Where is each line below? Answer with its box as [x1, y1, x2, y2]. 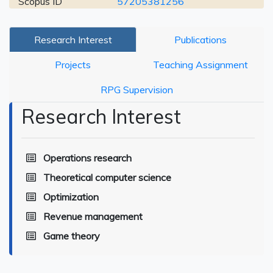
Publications [174, 34, 227, 46]
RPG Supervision [100, 83, 173, 96]
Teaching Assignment [152, 58, 248, 71]
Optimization [43, 191, 99, 203]
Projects [55, 58, 91, 71]
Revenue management [43, 210, 143, 222]
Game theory [43, 230, 100, 242]
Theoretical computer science [43, 171, 171, 183]
